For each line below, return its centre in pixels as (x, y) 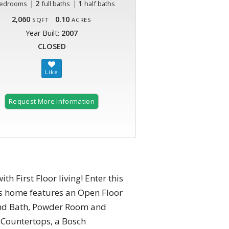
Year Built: (43, 33)
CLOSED (52, 47)
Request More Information (52, 101)
